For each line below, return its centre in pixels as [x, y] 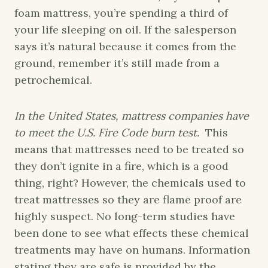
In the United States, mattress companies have [132, 116]
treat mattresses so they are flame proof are [128, 200]
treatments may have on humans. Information [132, 250]
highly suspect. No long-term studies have [125, 217]
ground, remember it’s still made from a [117, 63]
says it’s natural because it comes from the [125, 47]
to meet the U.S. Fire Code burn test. [107, 133]
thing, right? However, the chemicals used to [130, 183]
